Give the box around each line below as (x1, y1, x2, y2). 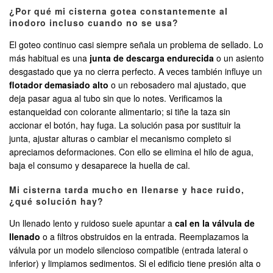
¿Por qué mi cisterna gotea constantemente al (9, 5, 228, 18)
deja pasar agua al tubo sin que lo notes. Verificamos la (9, 92, 222, 105)
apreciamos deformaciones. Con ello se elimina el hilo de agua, (9, 146, 253, 158)
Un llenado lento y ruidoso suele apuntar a (9, 217, 175, 230)
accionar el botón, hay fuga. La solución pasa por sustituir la (9, 119, 241, 132)
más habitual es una (9, 52, 90, 65)
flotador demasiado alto (9, 79, 108, 91)
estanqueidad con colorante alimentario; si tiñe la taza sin (9, 105, 230, 118)
